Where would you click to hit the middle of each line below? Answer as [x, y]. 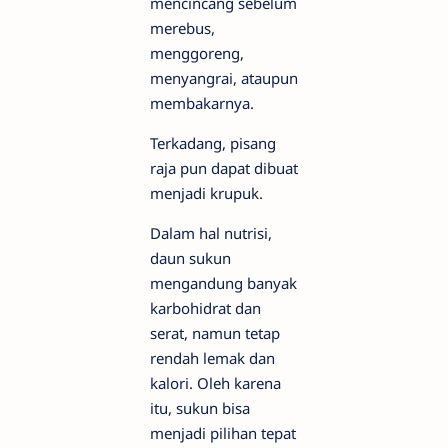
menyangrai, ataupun [224, 78]
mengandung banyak [223, 283]
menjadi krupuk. [206, 193]
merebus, [182, 28]
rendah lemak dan [212, 358]
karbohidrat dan [205, 308]
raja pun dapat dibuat [224, 168]
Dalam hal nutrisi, [211, 233]
